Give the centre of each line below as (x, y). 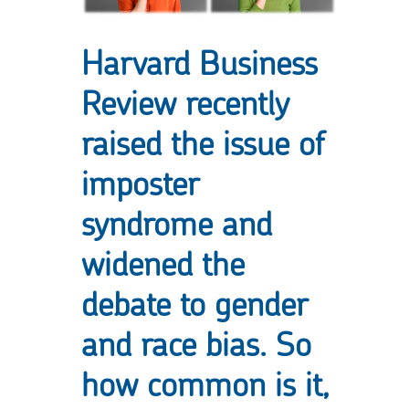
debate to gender (194, 304)
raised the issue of (203, 143)
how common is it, (205, 384)
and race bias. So (196, 344)
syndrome (147, 224)
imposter (140, 184)
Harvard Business (199, 63)
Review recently (185, 103)
